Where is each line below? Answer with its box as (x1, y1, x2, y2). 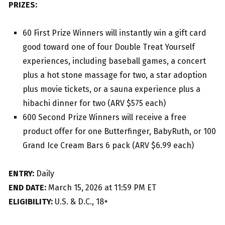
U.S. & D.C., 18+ (53, 197, 108, 207)
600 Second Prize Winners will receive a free (23, 113, 186, 123)
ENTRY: (9, 169, 34, 179)
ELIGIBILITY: (9, 197, 53, 207)
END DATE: (9, 183, 46, 193)
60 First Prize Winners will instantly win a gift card (23, 28, 206, 38)
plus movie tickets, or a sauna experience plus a (23, 84, 200, 94)
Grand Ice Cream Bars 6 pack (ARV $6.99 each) (23, 141, 194, 151)
